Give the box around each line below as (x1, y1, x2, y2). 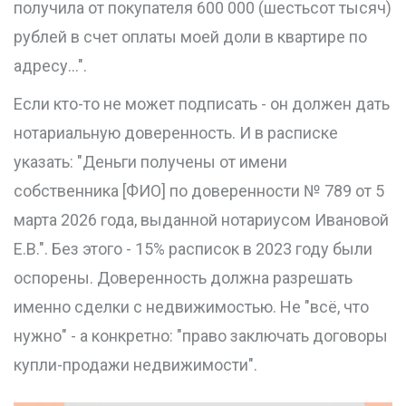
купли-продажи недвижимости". (14, 355, 257, 375)
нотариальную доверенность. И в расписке (14, 123, 338, 143)
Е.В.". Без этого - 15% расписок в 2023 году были (14, 239, 372, 259)
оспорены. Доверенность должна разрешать (14, 268, 353, 288)
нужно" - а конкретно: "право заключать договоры (14, 326, 388, 346)
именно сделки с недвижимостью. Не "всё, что (14, 297, 369, 317)
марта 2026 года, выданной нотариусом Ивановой (14, 210, 389, 230)
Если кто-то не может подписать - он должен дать (14, 94, 390, 114)
